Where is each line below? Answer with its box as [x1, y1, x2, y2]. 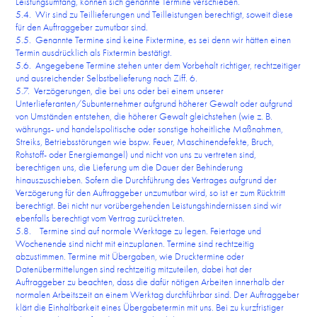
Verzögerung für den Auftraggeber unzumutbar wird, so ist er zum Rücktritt [16, 186, 286, 199]
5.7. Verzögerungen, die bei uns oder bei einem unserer [16, 84, 224, 97]
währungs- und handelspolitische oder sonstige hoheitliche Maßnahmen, [16, 122, 284, 135]
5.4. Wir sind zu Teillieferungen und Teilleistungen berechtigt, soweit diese [16, 8, 294, 21]
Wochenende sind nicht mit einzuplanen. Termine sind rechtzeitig [16, 237, 255, 250]
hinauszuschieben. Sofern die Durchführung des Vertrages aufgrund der [16, 173, 277, 186]
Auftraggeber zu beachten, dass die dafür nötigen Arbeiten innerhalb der [16, 275, 285, 288]
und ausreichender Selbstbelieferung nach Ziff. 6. [16, 71, 198, 84]
